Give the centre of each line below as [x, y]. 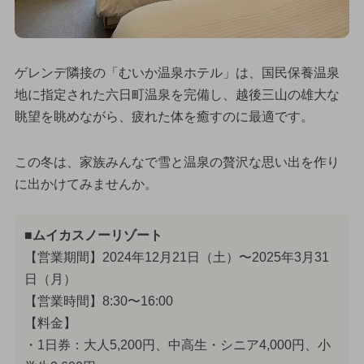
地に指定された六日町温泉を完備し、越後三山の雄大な [177, 95]
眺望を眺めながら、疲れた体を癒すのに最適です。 [164, 117]
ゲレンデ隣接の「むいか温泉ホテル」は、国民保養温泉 [177, 73]
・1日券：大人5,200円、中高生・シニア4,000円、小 [177, 344]
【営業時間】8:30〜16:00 [98, 301]
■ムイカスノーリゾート [93, 235]
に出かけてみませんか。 [86, 184]
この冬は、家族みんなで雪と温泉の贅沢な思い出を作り [177, 162]
